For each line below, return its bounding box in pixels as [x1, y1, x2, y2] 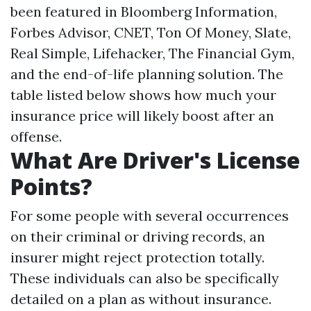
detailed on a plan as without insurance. [10, 290, 271, 308]
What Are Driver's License [10, 145, 300, 176]
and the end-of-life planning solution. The [10, 65, 283, 83]
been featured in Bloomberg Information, [10, 3, 277, 21]
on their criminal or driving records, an [10, 228, 265, 246]
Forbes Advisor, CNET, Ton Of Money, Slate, [10, 24, 291, 42]
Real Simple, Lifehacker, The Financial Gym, [10, 44, 294, 62]
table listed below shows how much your [10, 86, 276, 104]
